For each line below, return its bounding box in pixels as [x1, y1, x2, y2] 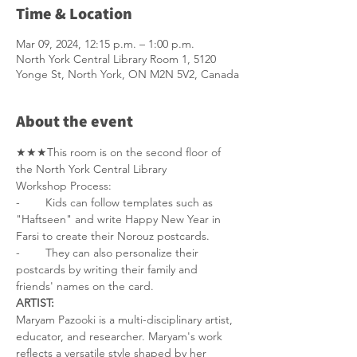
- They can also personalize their [16, 245, 202, 260]
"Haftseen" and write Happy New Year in [16, 212, 224, 226]
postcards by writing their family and [16, 262, 201, 277]
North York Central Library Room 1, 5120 [16, 52, 216, 66]
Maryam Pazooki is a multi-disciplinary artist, [16, 312, 236, 327]
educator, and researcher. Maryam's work [16, 329, 226, 343]
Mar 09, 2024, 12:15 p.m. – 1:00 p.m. [16, 37, 194, 51]
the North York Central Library [16, 162, 167, 176]
